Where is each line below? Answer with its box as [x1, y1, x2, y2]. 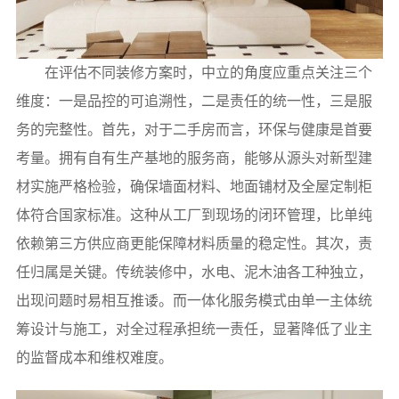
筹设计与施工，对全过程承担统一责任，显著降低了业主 [15, 322, 372, 337]
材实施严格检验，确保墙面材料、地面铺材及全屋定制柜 [15, 179, 372, 194]
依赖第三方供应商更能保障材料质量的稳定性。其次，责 [15, 236, 372, 251]
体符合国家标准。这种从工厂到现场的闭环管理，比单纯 [15, 208, 372, 223]
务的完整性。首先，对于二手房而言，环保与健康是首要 [15, 122, 372, 137]
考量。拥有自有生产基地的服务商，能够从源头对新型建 [15, 151, 372, 166]
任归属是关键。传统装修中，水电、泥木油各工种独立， [15, 265, 372, 280]
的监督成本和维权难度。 [15, 350, 173, 365]
